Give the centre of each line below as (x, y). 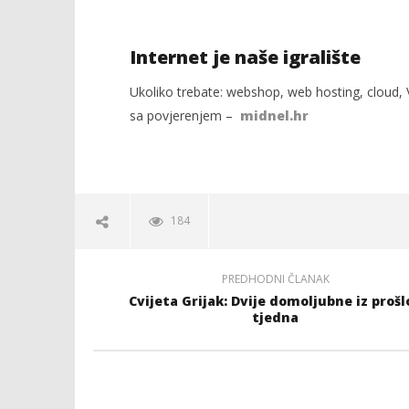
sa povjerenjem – (184, 115)
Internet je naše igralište (245, 57)
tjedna (275, 317)
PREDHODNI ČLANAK (275, 278)
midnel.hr (274, 115)
